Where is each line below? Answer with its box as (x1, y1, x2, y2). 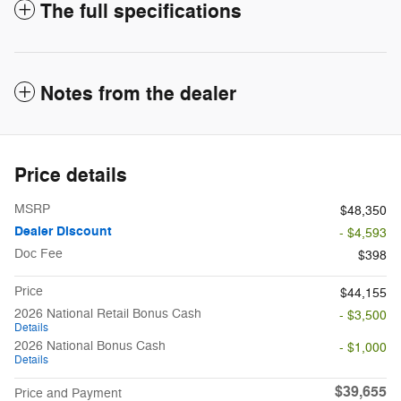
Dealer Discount (14, 222, 112, 240)
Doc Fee (14, 245, 63, 261)
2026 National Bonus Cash (14, 337, 166, 354)
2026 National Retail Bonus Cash (14, 305, 201, 321)
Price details (14, 162, 127, 188)
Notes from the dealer (40, 81, 236, 107)
